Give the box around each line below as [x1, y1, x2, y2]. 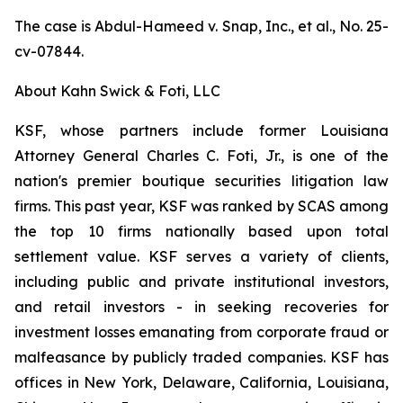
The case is [14, 17, 95, 35]
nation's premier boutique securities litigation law [14, 172, 389, 190]
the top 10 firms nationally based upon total [14, 222, 389, 240]
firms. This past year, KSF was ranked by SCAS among [14, 197, 389, 215]
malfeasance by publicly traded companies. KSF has [14, 348, 389, 366]
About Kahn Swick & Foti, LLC [14, 82, 220, 100]
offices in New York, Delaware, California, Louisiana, [14, 373, 389, 391]
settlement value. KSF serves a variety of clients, [14, 247, 389, 265]
